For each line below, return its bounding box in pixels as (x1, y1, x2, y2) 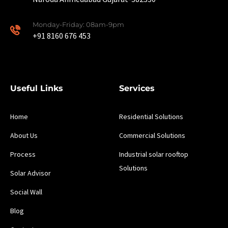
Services (119, 83, 155, 93)
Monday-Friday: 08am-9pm (33, 20, 124, 28)
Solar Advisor (10, 168, 51, 178)
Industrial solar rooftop (119, 149, 188, 159)
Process (10, 149, 36, 159)
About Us (10, 130, 38, 140)
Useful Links (10, 83, 63, 93)
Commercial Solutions (119, 130, 185, 140)
